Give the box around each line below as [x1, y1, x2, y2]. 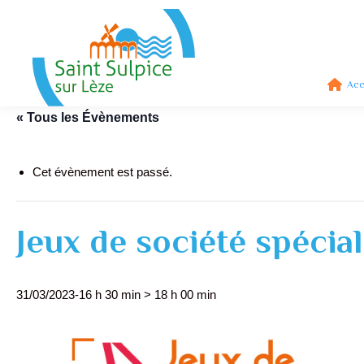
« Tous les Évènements [16, 110, 159, 124]
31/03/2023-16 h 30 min [16, 288, 141, 301]
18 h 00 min [154, 288, 216, 301]
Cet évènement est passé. [32, 165, 172, 179]
